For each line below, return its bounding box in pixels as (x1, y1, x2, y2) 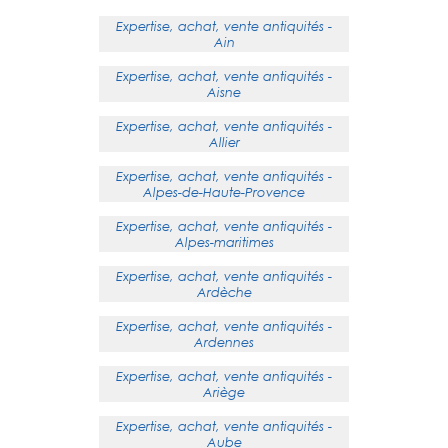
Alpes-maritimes (174, 234, 274, 250)
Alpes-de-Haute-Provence (143, 184, 305, 200)
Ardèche (196, 284, 252, 300)
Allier (208, 134, 240, 150)
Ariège (203, 384, 245, 400)
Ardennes (194, 334, 254, 350)
